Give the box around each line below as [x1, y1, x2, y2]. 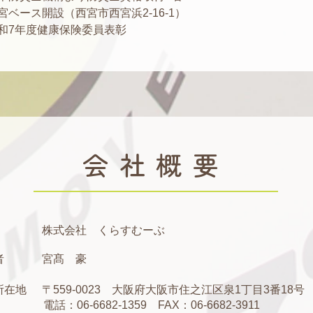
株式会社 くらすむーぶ [42, 224, 165, 236]
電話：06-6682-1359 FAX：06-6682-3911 [43, 299, 260, 311]
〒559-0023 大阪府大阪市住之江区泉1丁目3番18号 [42, 284, 305, 296]
